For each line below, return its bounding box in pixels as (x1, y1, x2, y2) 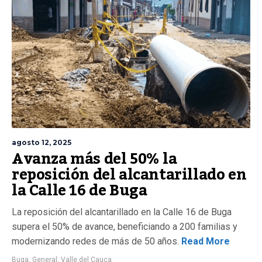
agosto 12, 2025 (12, 138, 71, 147)
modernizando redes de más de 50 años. (12, 236, 179, 247)
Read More (179, 236, 230, 247)
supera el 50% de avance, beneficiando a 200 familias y (12, 221, 237, 232)
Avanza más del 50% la (12, 144, 177, 174)
